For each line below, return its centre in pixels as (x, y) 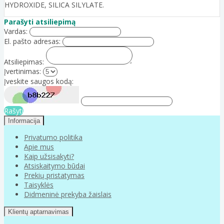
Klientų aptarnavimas (38, 211)
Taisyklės (39, 184)
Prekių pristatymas (54, 175)
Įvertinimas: (22, 71)
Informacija (24, 120)
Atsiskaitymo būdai (54, 165)
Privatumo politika (53, 137)
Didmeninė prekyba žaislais (68, 194)
